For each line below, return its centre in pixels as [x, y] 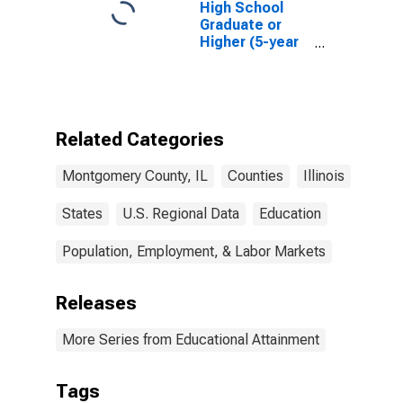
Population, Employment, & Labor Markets [194, 251]
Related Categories [140, 139]
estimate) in [242, 59]
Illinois [324, 176]
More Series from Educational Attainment [191, 340]
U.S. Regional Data [181, 214]
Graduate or [241, 25]
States [82, 214]
